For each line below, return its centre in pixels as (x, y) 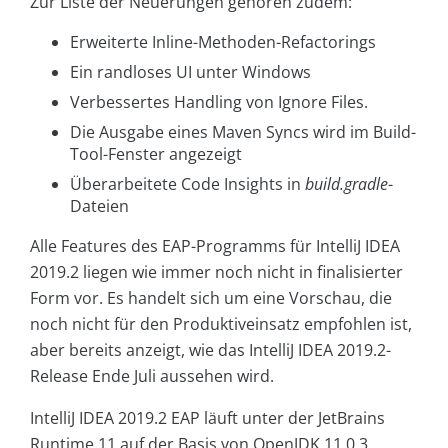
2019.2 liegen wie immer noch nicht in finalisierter (216, 271)
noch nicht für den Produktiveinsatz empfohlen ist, (221, 323)
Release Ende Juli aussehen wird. (152, 375)
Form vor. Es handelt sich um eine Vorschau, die (211, 297)
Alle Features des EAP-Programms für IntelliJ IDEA (215, 245)
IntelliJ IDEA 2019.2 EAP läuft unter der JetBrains (207, 417)
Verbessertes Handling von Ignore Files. (219, 101)
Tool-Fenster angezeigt (156, 153)
